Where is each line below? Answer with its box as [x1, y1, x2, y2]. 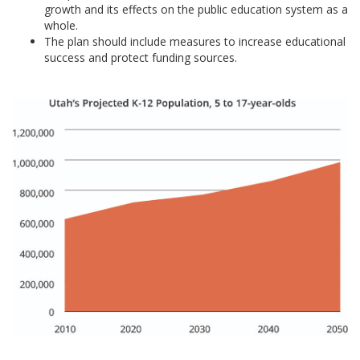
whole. [44, 18, 78, 33]
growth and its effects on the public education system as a [44, 2, 348, 17]
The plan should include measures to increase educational [44, 34, 346, 49]
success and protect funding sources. [44, 50, 237, 65]
